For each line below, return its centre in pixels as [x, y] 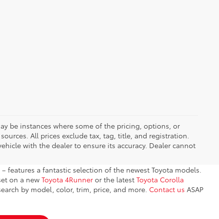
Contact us [167, 189]
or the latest [115, 180]
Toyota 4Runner [67, 180]
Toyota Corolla [160, 180]
